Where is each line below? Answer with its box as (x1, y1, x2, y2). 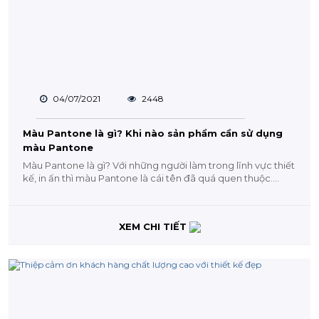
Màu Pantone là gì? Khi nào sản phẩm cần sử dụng (23, 127, 283, 139)
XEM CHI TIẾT (118, 220, 189, 232)
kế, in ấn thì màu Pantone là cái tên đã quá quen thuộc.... (23, 172, 279, 184)
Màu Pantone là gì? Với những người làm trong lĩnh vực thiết (23, 159, 295, 171)
